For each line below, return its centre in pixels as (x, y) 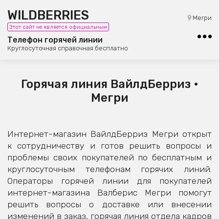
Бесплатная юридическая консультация (109, 28)
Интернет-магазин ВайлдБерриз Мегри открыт (109, 134)
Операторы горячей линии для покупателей (109, 181)
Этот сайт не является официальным (58, 27)
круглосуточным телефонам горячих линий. (109, 169)
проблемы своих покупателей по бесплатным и (109, 158)
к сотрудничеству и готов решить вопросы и (109, 146)
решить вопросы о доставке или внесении (109, 205)
